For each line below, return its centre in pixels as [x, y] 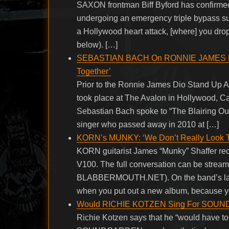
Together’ [94, 71]
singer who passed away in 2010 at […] [148, 124]
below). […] [97, 44]
